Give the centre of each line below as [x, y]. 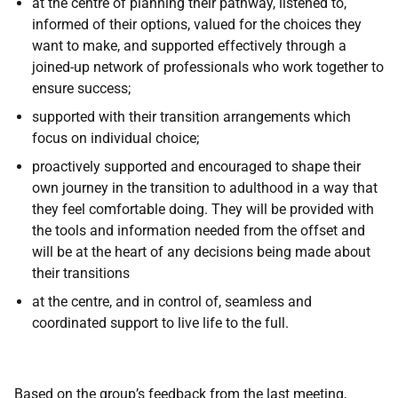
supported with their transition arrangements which [191, 117]
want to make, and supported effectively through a [189, 46]
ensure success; [81, 88]
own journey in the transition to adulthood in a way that [205, 188]
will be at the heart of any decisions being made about [201, 252]
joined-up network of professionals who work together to [208, 67]
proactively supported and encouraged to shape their [196, 167]
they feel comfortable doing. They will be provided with [203, 209]
